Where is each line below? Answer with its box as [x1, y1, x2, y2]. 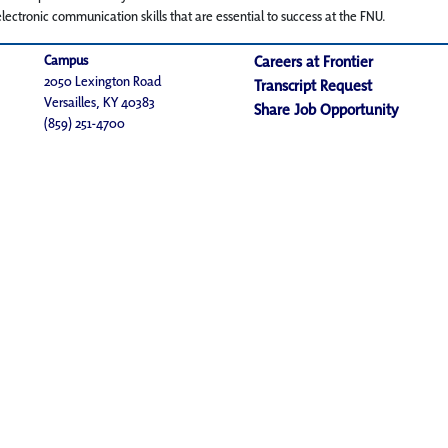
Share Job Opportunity [253, 99, 399, 120]
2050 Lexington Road [44, 72, 162, 90]
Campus [44, 51, 89, 69]
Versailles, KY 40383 [44, 93, 156, 111]
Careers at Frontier [253, 51, 373, 72]
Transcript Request [253, 75, 372, 96]
